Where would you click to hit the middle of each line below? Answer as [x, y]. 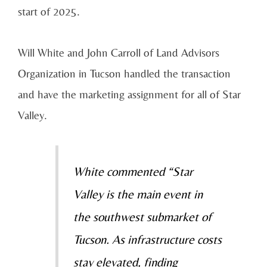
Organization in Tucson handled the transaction [124, 73]
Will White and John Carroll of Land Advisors [119, 52]
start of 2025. [49, 12]
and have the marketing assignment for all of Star [129, 94]
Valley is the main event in [138, 194]
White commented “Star [133, 171]
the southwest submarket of [142, 217]
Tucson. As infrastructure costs [147, 239]
